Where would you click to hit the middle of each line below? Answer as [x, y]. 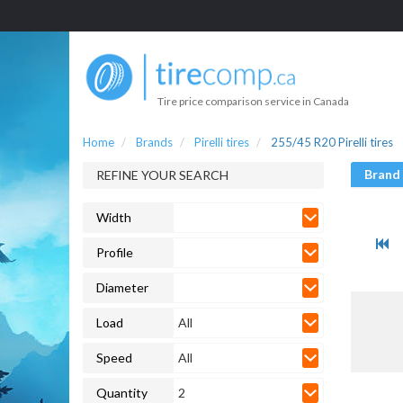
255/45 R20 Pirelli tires [332, 142]
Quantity [122, 392]
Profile [115, 252]
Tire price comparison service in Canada [253, 101]
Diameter [122, 287]
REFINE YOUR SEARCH [162, 175]
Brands [154, 142]
